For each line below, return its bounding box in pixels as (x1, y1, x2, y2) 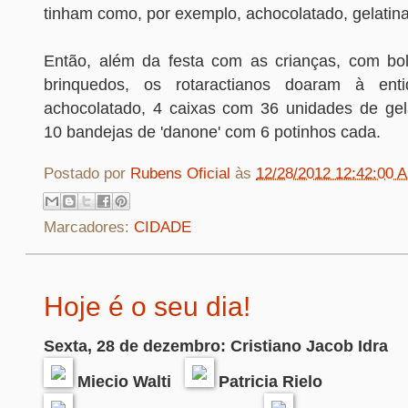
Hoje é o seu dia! (44, 291, 250, 321)
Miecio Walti (73, 372, 185, 391)
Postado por (44, 165, 130, 183)
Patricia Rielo (214, 372, 322, 391)
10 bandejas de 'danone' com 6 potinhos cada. (44, 123, 381, 142)
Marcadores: (44, 218, 134, 236)
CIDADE (134, 218, 191, 236)
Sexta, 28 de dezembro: (44, 336, 230, 355)
